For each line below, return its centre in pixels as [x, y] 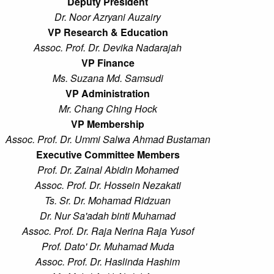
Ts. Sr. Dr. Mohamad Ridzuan [108, 201]
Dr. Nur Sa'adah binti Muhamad [108, 216]
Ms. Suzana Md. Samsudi [108, 78]
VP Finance [108, 63]
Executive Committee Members [108, 155]
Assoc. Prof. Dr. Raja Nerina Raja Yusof [108, 231]
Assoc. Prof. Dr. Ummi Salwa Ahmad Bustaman [108, 139]
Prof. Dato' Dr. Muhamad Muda [108, 246]
